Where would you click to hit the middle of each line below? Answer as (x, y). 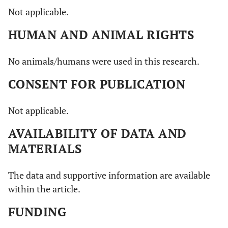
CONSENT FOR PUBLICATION (97, 84)
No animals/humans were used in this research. (104, 61)
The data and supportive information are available (109, 175)
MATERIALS (45, 148)
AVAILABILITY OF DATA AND (97, 133)
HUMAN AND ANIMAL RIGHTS (101, 34)
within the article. (44, 189)
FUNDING (37, 211)
